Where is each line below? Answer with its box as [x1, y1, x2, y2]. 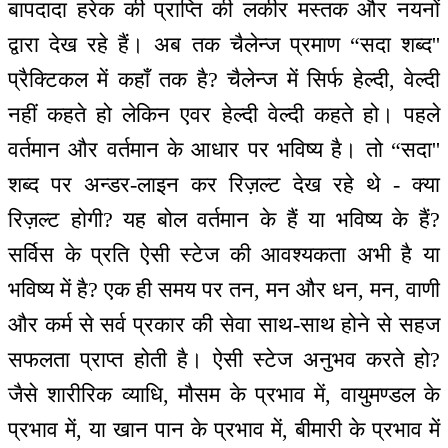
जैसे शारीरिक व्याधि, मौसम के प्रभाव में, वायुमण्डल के [8, 382, 440, 408]
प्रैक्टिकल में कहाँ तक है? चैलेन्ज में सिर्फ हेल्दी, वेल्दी [8, 67, 440, 93]
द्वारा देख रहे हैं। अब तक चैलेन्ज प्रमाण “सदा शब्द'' [8, 32, 440, 58]
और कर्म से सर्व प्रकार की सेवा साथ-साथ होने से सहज [8, 312, 440, 338]
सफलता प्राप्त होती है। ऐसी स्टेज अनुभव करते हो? [8, 347, 440, 373]
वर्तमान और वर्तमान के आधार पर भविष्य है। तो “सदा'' [8, 137, 440, 163]
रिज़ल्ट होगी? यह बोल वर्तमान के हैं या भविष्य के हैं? [8, 207, 440, 233]
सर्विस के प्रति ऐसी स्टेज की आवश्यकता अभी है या [8, 242, 440, 268]
